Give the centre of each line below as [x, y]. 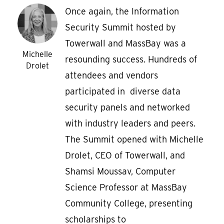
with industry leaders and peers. [130, 123]
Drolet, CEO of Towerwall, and [125, 155]
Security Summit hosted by [120, 27]
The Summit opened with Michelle [134, 139]
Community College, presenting [129, 203]
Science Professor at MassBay [126, 187]
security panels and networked [127, 107]
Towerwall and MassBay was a [125, 43]
